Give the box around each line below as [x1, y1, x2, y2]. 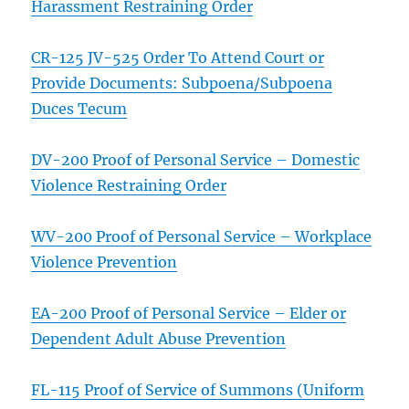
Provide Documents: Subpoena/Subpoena [31, 74, 333, 92]
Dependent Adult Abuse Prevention [31, 330, 287, 348]
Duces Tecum [31, 100, 128, 118]
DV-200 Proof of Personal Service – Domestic [31, 151, 361, 169]
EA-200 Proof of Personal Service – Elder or [31, 304, 347, 322]
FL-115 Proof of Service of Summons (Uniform [31, 381, 365, 399]
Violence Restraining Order [31, 176, 227, 194]
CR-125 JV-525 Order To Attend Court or [31, 48, 325, 67]
